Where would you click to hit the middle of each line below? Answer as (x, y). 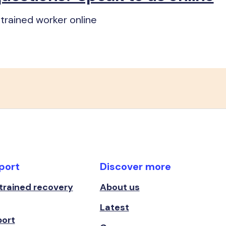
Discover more (135, 166)
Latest (114, 207)
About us (120, 187)
